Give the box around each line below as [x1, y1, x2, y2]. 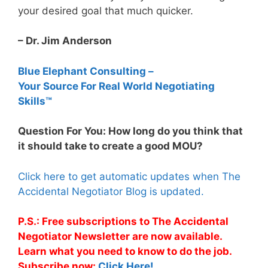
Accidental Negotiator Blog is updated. [18, 185, 204, 197]
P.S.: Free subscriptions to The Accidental [18, 215, 229, 228]
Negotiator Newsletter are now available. [18, 230, 222, 243]
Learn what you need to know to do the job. [18, 245, 232, 258]
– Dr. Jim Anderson [18, 35, 112, 47]
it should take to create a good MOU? [18, 140, 203, 153]
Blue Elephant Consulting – [18, 65, 154, 77]
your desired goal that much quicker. [18, 4, 193, 17]
